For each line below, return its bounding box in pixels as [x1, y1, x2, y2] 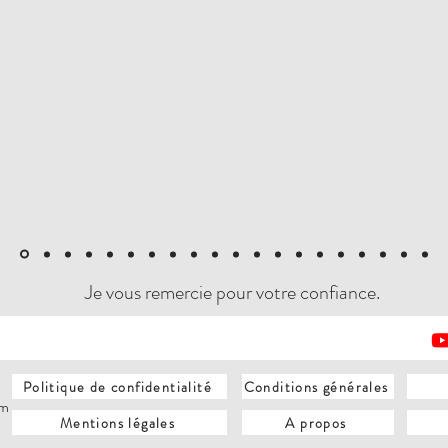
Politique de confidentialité [22, 376, 213, 397]
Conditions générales [243, 376, 389, 397]
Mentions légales [59, 412, 176, 433]
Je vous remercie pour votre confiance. [84, 278, 380, 307]
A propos [285, 412, 347, 433]
